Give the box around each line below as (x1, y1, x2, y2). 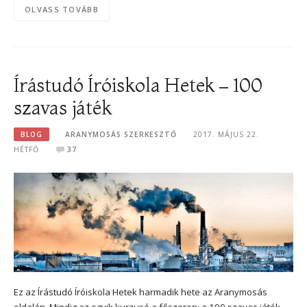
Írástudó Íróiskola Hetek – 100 (14, 72, 262, 97)
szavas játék (14, 95, 112, 119)
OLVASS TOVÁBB (25, 4, 99, 15)
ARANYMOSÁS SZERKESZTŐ (65, 130, 177, 140)
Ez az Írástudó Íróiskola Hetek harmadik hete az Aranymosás (14, 286, 267, 299)
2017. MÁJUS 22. (193, 130, 259, 140)
